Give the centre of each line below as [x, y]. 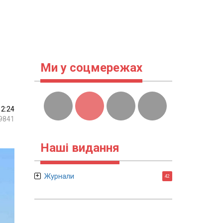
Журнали [59, 176]
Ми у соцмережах [91, 68]
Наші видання [80, 148]
